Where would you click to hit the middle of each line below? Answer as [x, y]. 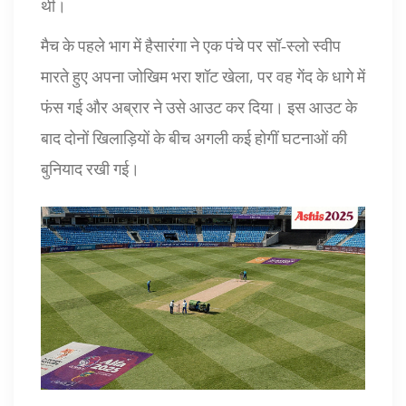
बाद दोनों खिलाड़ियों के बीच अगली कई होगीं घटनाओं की [194, 138]
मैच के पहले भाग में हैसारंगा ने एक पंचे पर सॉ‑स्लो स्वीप [191, 46]
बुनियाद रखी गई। [90, 169]
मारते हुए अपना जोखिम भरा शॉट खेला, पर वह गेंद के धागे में [203, 77]
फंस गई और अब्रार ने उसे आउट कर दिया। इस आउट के [199, 107]
